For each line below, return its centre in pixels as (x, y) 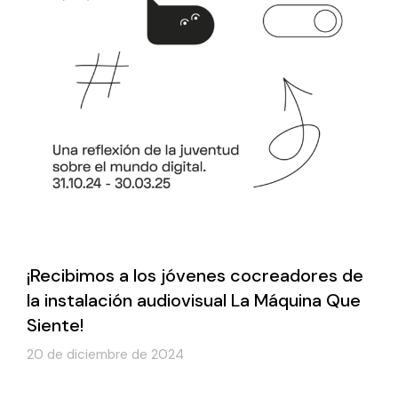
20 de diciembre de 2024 (105, 354)
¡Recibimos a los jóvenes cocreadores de (195, 275)
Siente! (55, 325)
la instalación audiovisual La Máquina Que (194, 300)
